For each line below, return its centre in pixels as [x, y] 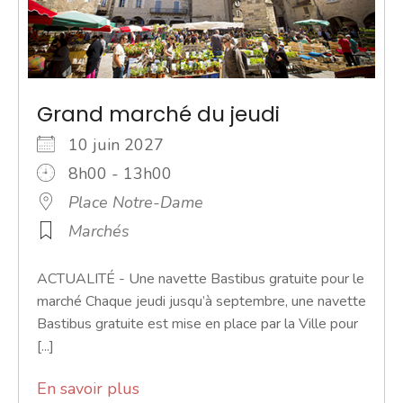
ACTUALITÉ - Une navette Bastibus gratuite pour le [201, 278]
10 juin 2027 [125, 144]
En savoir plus [88, 388]
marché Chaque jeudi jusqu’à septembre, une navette [201, 301]
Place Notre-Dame [136, 202]
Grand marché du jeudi [158, 113]
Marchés [99, 231]
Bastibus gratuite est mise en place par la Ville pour [197, 323]
